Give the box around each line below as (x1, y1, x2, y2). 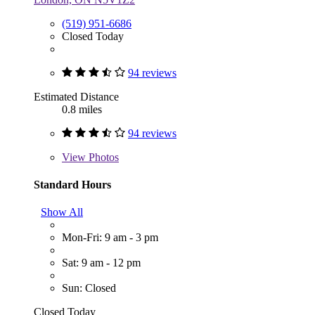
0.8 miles (62, 103, 102, 115)
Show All (41, 206, 83, 219)
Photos (86, 150, 119, 163)
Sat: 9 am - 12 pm (62, 257, 141, 269)
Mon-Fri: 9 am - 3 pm (62, 231, 158, 244)
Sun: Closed (62, 282, 116, 295)
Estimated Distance (34, 90, 119, 103)
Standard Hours (34, 178, 111, 191)
